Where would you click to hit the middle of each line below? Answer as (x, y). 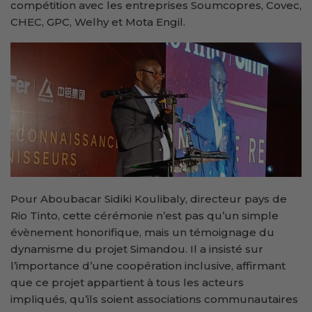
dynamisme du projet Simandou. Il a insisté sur (137, 249)
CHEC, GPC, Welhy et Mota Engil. (98, 22)
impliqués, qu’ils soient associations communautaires (154, 299)
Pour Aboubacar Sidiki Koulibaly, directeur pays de (149, 198)
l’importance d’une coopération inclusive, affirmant (148, 265)
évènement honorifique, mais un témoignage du (142, 232)
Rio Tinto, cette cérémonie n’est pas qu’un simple (145, 215)
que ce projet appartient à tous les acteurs (127, 282)
